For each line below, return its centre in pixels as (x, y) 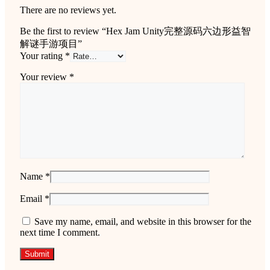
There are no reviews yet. (68, 10)
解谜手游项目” (51, 43)
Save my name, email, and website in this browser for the (143, 221)
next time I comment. (60, 232)
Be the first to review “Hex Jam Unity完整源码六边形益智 (135, 31)
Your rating (42, 55)
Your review (45, 77)
